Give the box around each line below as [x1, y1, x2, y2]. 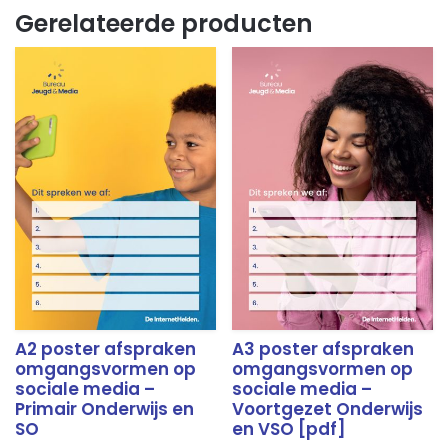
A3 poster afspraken [232, 336, 415, 361]
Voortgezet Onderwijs [232, 396, 424, 421]
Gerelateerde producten [15, 7, 314, 41]
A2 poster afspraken [15, 336, 197, 361]
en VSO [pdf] [232, 416, 347, 441]
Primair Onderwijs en [15, 396, 195, 421]
